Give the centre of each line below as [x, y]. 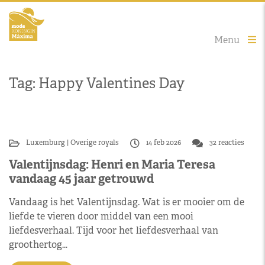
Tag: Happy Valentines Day [97, 83]
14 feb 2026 [164, 143]
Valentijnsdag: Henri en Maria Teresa [112, 164]
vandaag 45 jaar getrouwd [81, 178]
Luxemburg [46, 143]
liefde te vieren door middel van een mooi [101, 216]
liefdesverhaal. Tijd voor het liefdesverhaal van [114, 230]
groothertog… [38, 244]
